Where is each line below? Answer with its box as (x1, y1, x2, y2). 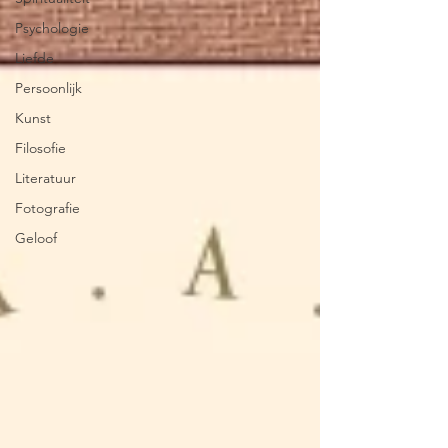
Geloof (15, 229, 57, 247)
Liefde (15, 49, 54, 67)
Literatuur (15, 169, 76, 187)
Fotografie (15, 199, 80, 217)
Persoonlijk (15, 79, 82, 97)
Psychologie (15, 19, 89, 37)
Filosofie (15, 139, 66, 157)
